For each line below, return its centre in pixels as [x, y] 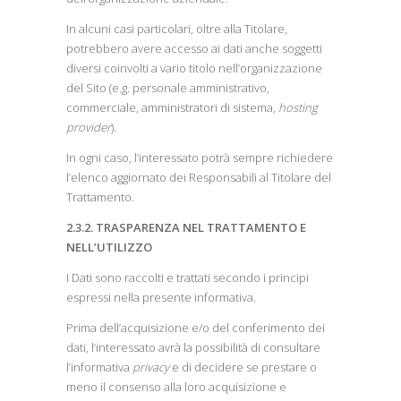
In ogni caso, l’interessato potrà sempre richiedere [200, 158]
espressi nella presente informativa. [161, 297]
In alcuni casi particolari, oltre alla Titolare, [177, 29]
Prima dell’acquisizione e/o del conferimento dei [196, 328]
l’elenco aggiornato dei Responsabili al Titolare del [199, 177]
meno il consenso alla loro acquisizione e [176, 387]
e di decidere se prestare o [243, 367]
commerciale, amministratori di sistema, [172, 107]
